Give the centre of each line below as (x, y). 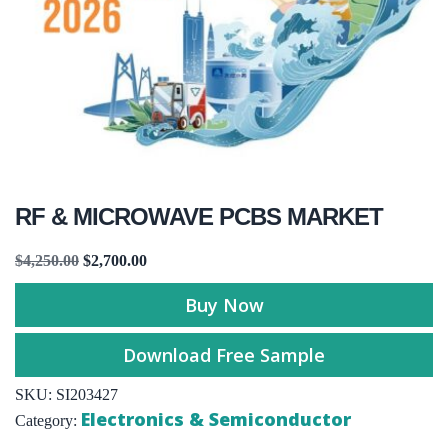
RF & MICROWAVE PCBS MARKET (199, 216)
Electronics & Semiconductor (216, 418)
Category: (48, 420)
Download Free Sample (224, 354)
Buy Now (224, 304)
